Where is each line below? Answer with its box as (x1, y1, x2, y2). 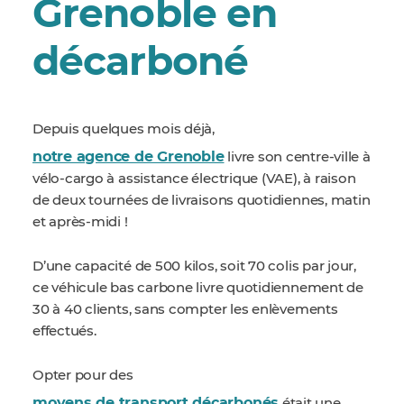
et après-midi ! (32, 216, 132, 229)
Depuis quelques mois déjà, (32, 123, 216, 136)
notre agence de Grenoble (32, 150, 225, 164)
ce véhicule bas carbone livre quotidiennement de (32, 281, 363, 295)
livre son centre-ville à (224, 151, 371, 164)
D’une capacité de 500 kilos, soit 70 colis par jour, (32, 260, 357, 273)
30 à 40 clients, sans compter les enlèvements (32, 303, 338, 317)
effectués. (32, 325, 100, 338)
